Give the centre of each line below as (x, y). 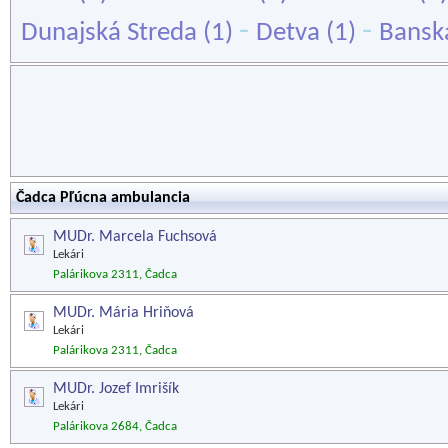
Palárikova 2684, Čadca (115, 426)
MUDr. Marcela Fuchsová (135, 237)
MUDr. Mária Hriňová (123, 313)
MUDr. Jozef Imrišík (116, 389)
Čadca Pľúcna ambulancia (103, 198)
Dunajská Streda (109, 33)
